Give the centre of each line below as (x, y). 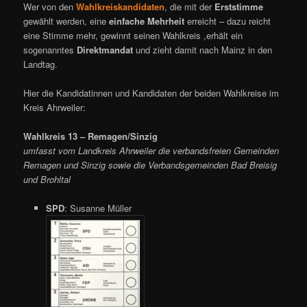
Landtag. (41, 64)
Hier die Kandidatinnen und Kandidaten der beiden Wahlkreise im (151, 93)
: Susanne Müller (98, 208)
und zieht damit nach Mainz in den (203, 49)
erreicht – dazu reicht (228, 21)
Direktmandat (105, 49)
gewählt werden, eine (66, 21)
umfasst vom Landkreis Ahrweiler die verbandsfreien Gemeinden (151, 151)
